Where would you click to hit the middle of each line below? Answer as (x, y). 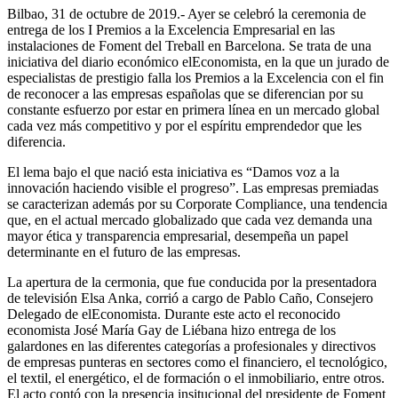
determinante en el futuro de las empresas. (124, 251)
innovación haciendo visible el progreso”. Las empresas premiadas (193, 187)
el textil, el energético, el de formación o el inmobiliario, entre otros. (196, 378)
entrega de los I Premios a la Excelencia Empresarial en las (171, 29)
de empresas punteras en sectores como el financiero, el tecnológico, (197, 362)
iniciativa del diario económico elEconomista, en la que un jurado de (198, 61)
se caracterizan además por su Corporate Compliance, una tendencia (197, 203)
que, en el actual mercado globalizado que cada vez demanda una (190, 219)
